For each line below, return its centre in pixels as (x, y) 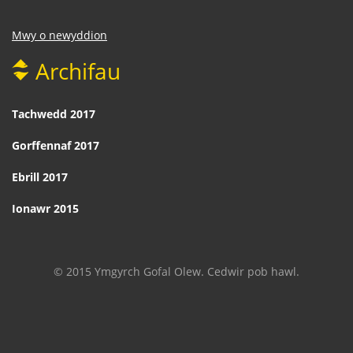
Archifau (78, 71)
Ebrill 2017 (40, 177)
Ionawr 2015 (45, 208)
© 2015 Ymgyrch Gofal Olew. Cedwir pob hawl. (176, 271)
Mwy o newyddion (59, 35)
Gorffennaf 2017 (56, 145)
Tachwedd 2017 (54, 114)
